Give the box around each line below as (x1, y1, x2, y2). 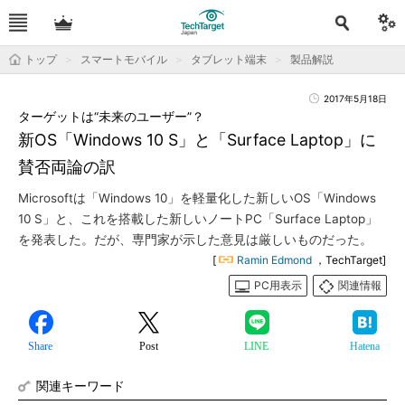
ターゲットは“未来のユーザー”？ (18, 109, 204, 124)
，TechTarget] (315, 253, 386, 267)
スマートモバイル (80, 52, 167, 66)
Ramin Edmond (237, 253, 312, 267)
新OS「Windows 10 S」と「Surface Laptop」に (18, 130, 376, 149)
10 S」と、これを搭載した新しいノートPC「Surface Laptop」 (18, 212, 378, 226)
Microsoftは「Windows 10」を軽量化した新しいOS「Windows (18, 191, 376, 205)
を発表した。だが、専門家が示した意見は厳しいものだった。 (18, 232, 372, 247)
